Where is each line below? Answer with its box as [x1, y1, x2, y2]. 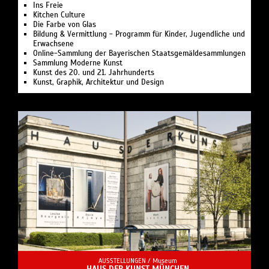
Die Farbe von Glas [33, 20, 96, 30]
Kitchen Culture [33, 10, 85, 20]
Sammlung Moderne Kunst [33, 58, 122, 68]
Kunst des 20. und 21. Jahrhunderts [33, 68, 154, 78]
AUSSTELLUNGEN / [98, 256, 153, 265]
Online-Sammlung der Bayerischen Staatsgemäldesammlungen [33, 49, 246, 59]
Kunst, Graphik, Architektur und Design [33, 77, 164, 88]
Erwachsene [33, 39, 74, 49]
